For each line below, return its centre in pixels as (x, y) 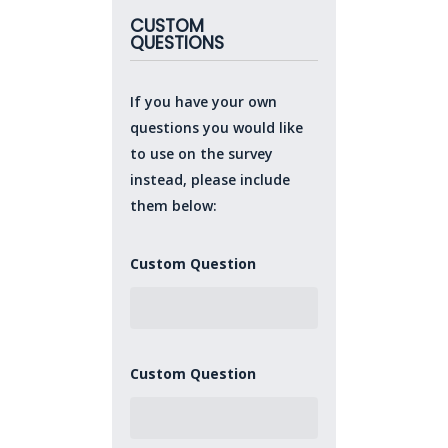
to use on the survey (202, 153)
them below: (174, 205)
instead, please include (210, 179)
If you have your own (204, 101)
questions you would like (217, 127)
